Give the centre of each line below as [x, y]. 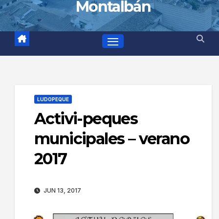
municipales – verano [112, 138]
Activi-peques [86, 118]
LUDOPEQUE [53, 99]
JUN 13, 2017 [62, 190]
